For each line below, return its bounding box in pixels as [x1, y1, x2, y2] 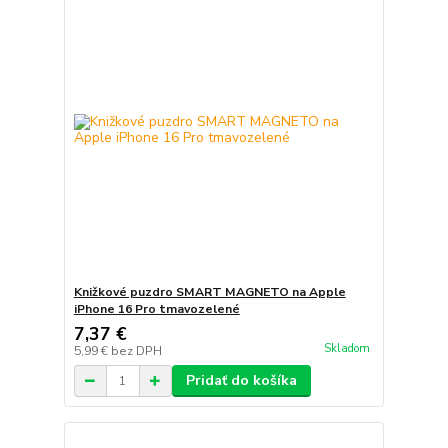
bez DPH [110, 343, 162, 360]
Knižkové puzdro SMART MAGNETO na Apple [73, 284, 346, 301]
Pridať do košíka [185, 371, 297, 391]
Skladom [323, 341, 370, 357]
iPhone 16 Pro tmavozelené [73, 301, 240, 318]
